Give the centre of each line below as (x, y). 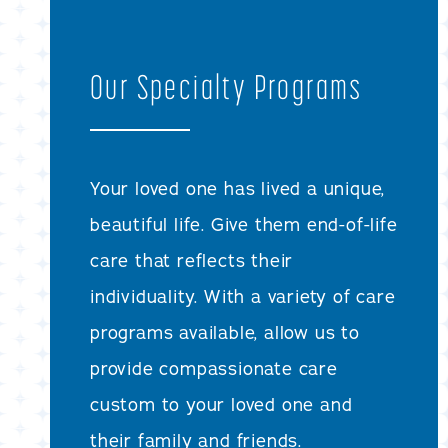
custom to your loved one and (221, 404)
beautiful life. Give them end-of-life (244, 224)
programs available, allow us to (225, 332)
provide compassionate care (214, 368)
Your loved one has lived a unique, (238, 188)
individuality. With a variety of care (243, 296)
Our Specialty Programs (226, 86)
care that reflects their (192, 260)
